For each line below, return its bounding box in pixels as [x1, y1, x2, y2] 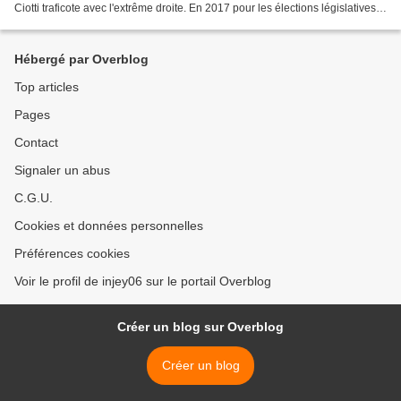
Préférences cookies [14, 246, 130, 261]
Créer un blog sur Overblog [117, 320, 284, 335]
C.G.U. [14, 191, 53, 206]
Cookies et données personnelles [14, 218, 203, 234]
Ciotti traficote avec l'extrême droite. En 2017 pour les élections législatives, [14, 2, 379, 15]
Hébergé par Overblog [14, 52, 149, 67]
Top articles [14, 80, 79, 95]
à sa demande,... [14, 16, 95, 30]
